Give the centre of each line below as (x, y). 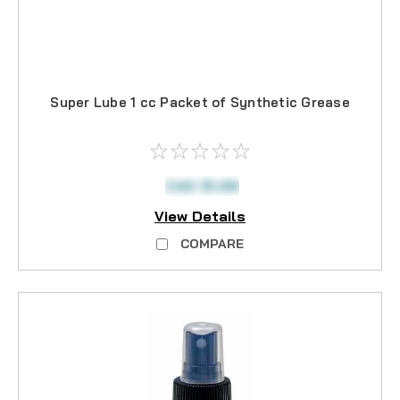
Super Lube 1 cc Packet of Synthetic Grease (200, 102)
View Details (200, 217)
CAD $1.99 (202, 185)
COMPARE (212, 244)
